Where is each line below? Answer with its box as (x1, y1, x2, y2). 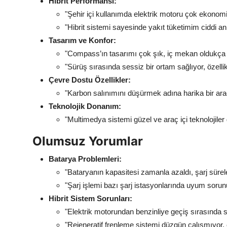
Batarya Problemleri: (49, 154, 122, 163)
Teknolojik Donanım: (49, 101, 121, 110)
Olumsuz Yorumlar (32, 133, 143, 148)
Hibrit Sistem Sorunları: (49, 194, 132, 203)
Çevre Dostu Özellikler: (49, 75, 131, 84)
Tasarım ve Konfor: (49, 35, 116, 45)
